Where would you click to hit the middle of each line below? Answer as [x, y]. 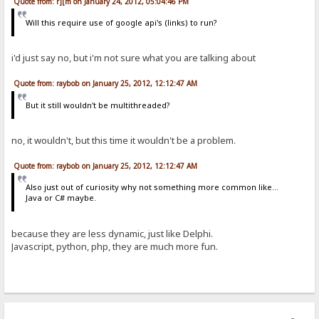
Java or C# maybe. [61, 198]
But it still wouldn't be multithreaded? [98, 105]
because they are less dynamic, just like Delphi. [113, 233]
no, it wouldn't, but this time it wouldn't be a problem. [124, 141]
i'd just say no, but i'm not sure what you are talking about [134, 58]
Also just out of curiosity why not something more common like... [152, 187]
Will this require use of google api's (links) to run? [121, 23]
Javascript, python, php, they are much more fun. [115, 246]
